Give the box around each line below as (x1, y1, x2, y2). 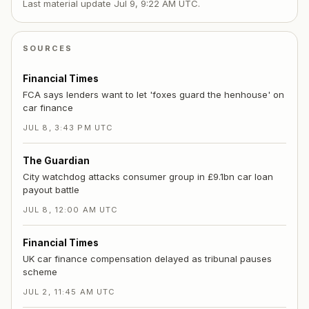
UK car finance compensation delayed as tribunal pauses (23, 252, 272, 264)
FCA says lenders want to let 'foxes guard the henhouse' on (23, 88, 284, 100)
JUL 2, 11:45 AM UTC (23, 286, 116, 297)
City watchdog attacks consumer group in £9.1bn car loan (23, 170, 273, 182)
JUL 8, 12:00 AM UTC (23, 204, 119, 215)
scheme (23, 266, 57, 277)
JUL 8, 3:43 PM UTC (23, 122, 114, 132)
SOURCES (23, 43, 73, 54)
